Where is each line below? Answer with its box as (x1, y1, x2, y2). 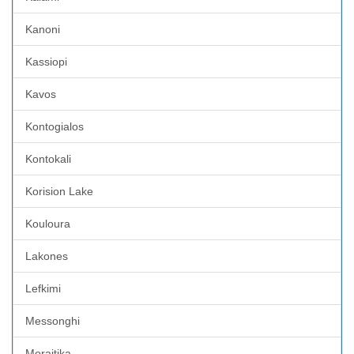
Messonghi (25, 314, 80, 327)
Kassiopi (25, 55, 67, 68)
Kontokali (25, 152, 71, 165)
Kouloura (25, 217, 70, 230)
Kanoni (25, 22, 60, 36)
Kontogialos (25, 119, 84, 133)
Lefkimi (25, 281, 61, 295)
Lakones (25, 249, 68, 262)
